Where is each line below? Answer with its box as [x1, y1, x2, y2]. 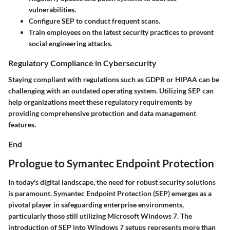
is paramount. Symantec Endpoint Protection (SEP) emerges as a [8, 189, 212, 198]
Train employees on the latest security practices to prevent [29, 28, 214, 37]
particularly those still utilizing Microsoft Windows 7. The [8, 212, 192, 221]
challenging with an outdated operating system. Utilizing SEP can [8, 86, 214, 95]
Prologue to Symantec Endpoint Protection [8, 156, 214, 169]
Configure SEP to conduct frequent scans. [29, 16, 160, 26]
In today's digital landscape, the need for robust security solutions [8, 178, 216, 187]
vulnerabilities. [29, 5, 76, 14]
